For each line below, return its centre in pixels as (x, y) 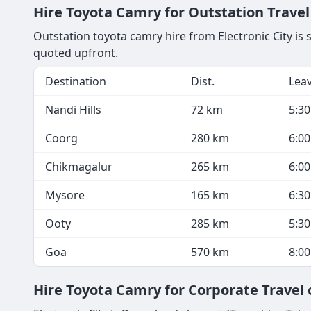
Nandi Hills (73, 109)
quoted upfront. (76, 52)
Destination (76, 81)
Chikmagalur (79, 166)
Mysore (65, 195)
